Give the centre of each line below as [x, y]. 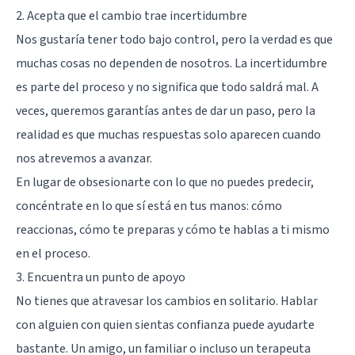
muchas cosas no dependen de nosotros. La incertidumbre [172, 63]
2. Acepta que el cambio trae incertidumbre [132, 15]
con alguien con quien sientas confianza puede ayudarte [165, 324]
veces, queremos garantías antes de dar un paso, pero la [166, 111]
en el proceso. [53, 253]
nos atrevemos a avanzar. [84, 158]
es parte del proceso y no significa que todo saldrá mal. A [167, 87]
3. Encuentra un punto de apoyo [101, 277]
